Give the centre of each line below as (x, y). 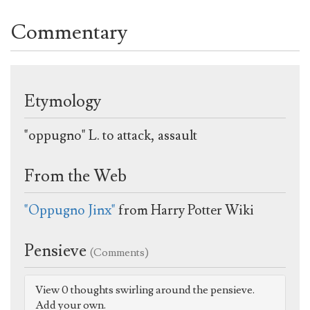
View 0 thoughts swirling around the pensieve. (145, 290)
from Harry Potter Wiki (185, 210)
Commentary (69, 32)
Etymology (63, 101)
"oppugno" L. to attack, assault (111, 135)
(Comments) (119, 252)
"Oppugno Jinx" (70, 210)
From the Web (75, 176)
